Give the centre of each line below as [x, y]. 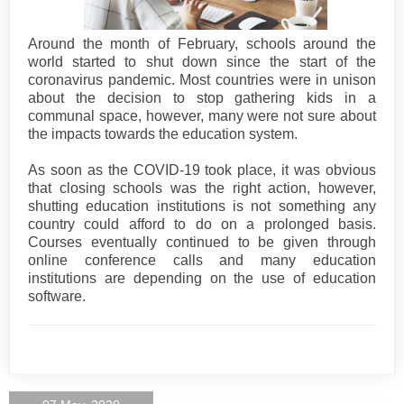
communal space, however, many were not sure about [202, 115]
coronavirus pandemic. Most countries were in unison [202, 79]
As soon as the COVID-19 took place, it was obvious [202, 170]
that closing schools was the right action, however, [202, 188]
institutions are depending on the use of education [202, 278]
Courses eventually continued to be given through [202, 242]
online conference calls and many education [202, 260]
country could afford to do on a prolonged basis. [202, 224]
